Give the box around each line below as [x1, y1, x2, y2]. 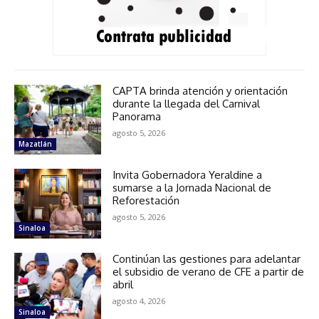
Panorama [113, 110, 162, 124]
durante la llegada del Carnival [113, 97, 261, 111]
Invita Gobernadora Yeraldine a [113, 168, 263, 182]
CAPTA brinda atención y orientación [113, 84, 288, 98]
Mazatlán [19, 139, 52, 150]
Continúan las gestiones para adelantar [113, 252, 301, 266]
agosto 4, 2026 [113, 296, 166, 307]
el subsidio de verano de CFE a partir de [113, 265, 305, 279]
